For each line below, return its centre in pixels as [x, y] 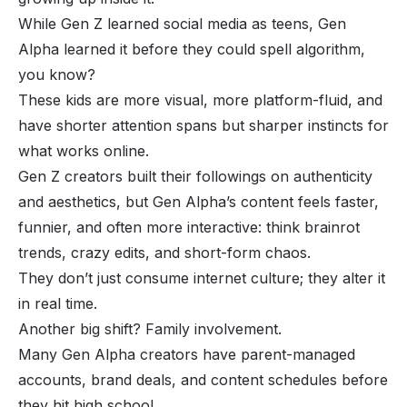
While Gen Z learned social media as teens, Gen [182, 23]
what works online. [84, 150]
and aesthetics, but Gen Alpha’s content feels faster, [199, 201]
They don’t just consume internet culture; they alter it [202, 278]
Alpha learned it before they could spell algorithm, [192, 49]
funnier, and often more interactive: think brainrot [189, 227]
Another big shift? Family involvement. [152, 328]
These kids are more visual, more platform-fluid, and [200, 99]
